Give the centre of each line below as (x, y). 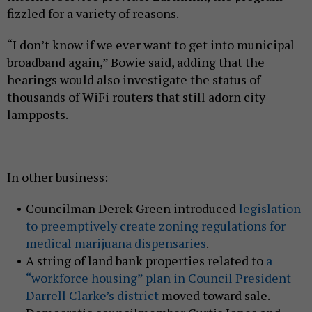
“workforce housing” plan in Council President (158, 278)
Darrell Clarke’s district (92, 295)
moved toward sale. (214, 295)
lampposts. (38, 114)
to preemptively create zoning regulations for (155, 225)
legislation (270, 208)
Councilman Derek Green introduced (132, 208)
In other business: (57, 177)
